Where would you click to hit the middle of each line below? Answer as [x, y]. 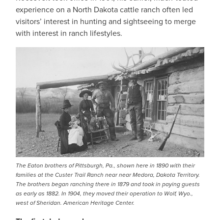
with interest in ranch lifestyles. [69, 33]
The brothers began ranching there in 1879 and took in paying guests [108, 184]
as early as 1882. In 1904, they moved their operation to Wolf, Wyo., [104, 193]
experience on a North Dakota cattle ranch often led [104, 10]
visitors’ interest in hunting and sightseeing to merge [106, 21]
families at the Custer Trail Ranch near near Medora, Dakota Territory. [108, 175]
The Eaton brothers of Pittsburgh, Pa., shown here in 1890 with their [105, 165]
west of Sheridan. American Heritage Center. [75, 203]
